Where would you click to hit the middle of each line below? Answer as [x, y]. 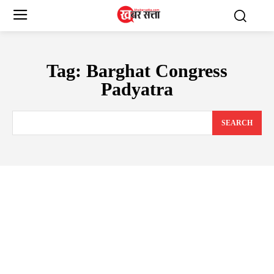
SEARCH [237, 123]
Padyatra [137, 89]
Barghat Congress [157, 70]
